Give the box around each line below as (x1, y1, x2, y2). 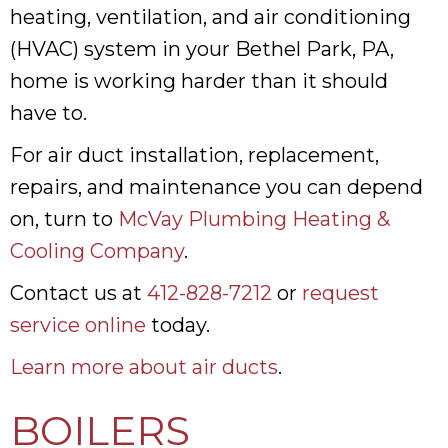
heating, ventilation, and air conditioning (10, 4, 411, 29)
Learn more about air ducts (10, 354, 278, 379)
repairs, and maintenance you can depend (10, 174, 423, 199)
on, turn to (10, 206, 118, 231)
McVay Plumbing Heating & (118, 206, 390, 231)
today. (146, 312, 210, 337)
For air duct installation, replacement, (10, 142, 379, 167)
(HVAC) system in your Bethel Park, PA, (10, 36, 394, 61)
